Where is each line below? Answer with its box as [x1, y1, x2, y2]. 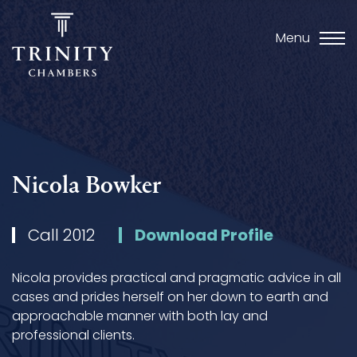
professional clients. [12, 325, 135, 344]
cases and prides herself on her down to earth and [12, 287, 328, 306]
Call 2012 [28, 223, 95, 246]
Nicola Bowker [12, 174, 162, 200]
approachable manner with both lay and [12, 306, 268, 325]
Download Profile [135, 223, 273, 246]
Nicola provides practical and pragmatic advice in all [12, 268, 341, 287]
